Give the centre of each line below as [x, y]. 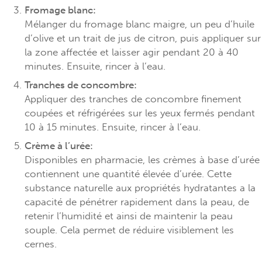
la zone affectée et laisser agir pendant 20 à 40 [131, 52]
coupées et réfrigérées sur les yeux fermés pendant [139, 113]
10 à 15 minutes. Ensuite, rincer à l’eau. [112, 127]
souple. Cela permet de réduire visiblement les [129, 230]
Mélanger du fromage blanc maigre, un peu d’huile [139, 24]
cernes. [40, 244]
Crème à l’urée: [58, 145]
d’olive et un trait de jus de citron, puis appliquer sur [142, 38]
